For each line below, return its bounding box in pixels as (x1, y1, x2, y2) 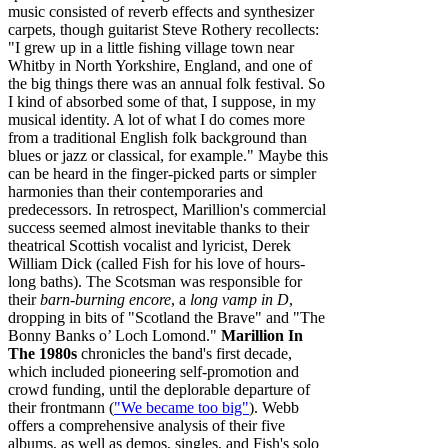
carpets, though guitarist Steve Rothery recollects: (8, 20, 319, 38)
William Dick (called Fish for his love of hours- (8, 254, 305, 272)
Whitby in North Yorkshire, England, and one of (8, 56, 312, 74)
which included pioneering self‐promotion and (8, 362, 299, 380)
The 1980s (8, 344, 77, 362)
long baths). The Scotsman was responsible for (8, 272, 302, 290)
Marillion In (221, 326, 303, 344)
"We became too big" (114, 398, 249, 416)
